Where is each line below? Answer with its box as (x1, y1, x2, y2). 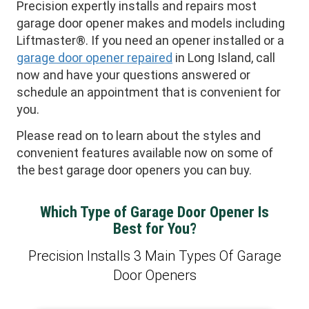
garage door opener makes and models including (17, 16, 285, 31)
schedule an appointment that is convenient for (17, 85, 281, 100)
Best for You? (112, 220, 197, 238)
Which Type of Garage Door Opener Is (40, 203, 269, 221)
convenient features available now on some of (17, 145, 273, 160)
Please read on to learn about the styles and (17, 128, 261, 143)
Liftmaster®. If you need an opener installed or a (17, 33, 284, 48)
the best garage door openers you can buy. (17, 162, 252, 177)
